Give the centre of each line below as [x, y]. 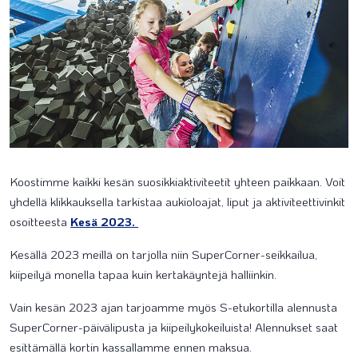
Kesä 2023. [104, 221]
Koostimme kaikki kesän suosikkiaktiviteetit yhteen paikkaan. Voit [177, 181]
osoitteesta [40, 221]
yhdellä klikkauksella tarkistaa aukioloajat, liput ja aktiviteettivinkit [177, 201]
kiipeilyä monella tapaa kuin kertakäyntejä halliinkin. [143, 274]
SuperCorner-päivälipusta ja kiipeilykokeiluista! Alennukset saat [174, 326]
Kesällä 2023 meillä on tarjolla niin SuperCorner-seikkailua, [163, 254]
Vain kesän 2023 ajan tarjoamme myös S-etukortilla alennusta [173, 306]
